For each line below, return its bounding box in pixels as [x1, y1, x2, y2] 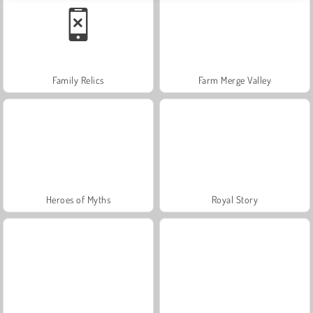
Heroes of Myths [45, 193, 111, 205]
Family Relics [52, 73, 104, 86]
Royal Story [211, 193, 259, 205]
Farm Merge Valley [198, 73, 272, 86]
